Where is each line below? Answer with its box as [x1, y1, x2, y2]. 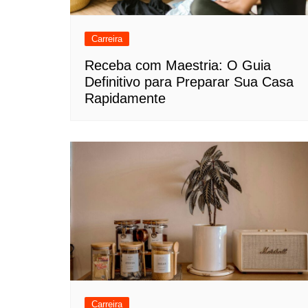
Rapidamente [85, 90, 166, 106]
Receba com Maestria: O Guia [85, 57, 271, 73]
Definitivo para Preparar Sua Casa [85, 74, 294, 89]
